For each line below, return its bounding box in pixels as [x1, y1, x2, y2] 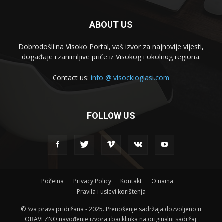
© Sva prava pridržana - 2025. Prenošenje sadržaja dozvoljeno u [21, 205, 201, 214]
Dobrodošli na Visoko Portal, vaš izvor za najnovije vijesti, [18, 42, 204, 52]
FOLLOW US [87, 111, 135, 121]
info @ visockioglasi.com [91, 73, 169, 83]
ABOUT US [89, 19, 133, 30]
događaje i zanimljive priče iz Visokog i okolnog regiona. [21, 52, 201, 62]
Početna [41, 177, 64, 186]
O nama [151, 177, 173, 186]
